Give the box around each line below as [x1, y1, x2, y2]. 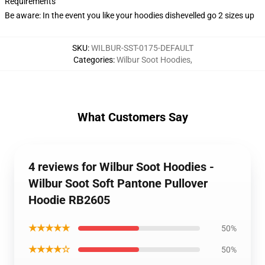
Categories [73, 55, 113, 64]
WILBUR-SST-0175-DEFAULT [91, 43, 193, 53]
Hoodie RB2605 [28, 193, 110, 207]
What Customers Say [77, 110, 188, 124]
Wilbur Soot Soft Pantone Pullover [28, 176, 208, 190]
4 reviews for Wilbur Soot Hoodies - [28, 160, 214, 174]
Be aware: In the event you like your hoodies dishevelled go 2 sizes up [5, 11, 254, 20]
